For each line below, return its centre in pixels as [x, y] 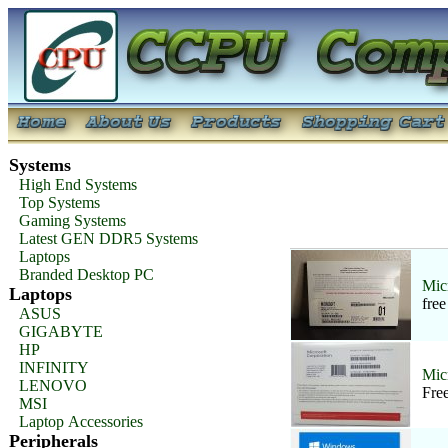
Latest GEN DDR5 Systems [108, 238]
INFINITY [54, 367]
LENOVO [53, 385]
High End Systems [78, 184]
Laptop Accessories [81, 421]
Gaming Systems [72, 220]
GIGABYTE [61, 331]
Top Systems [59, 202]
